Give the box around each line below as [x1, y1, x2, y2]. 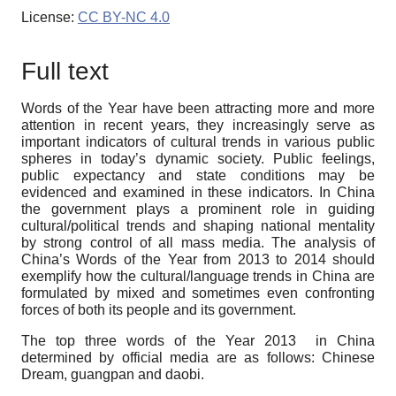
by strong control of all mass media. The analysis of [21, 234, 375, 250]
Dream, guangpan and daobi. [21, 366, 204, 382]
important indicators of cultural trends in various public [21, 133, 375, 149]
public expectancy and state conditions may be [21, 167, 375, 183]
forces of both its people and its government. [21, 301, 296, 317]
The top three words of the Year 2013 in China [21, 332, 375, 348]
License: [21, 9, 78, 25]
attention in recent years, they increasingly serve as [21, 117, 375, 133]
